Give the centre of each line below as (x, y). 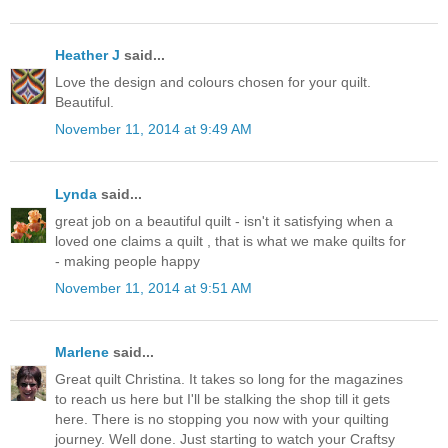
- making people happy (127, 260)
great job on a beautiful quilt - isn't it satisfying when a (224, 220)
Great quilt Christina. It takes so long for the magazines (229, 379)
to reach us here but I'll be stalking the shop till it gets (222, 399)
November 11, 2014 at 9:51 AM (153, 288)
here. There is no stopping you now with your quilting (222, 419)
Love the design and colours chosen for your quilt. (213, 82)
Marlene (82, 352)
